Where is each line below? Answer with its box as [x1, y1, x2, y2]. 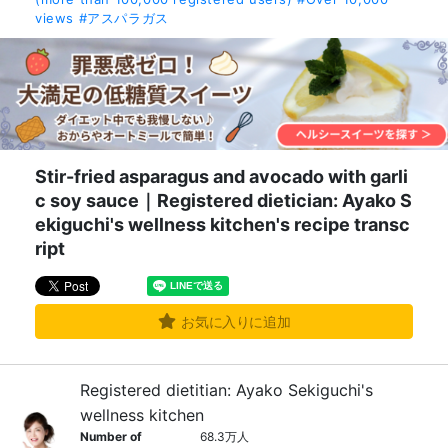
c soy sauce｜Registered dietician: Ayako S [35, 190, 412, 211]
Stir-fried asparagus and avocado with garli [35, 166, 408, 187]
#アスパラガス [78, 10, 169, 26]
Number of [80, 429, 143, 444]
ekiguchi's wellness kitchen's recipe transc [35, 214, 410, 235]
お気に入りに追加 [181, 313, 291, 330]
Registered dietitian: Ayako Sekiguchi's [80, 380, 374, 400]
